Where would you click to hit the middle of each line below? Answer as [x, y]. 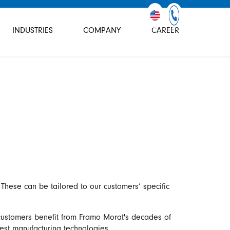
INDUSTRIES [32, 31]
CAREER [165, 31]
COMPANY [102, 31]
